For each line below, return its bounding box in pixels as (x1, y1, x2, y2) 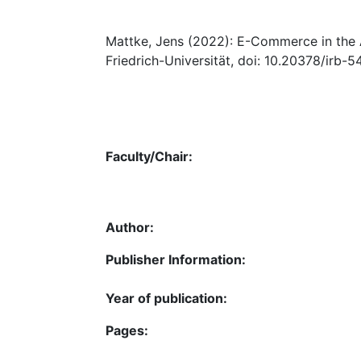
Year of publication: (106, 289, 227, 306)
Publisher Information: (106, 251, 246, 268)
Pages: (106, 322, 148, 338)
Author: (106, 218, 154, 235)
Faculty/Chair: (106, 147, 193, 164)
